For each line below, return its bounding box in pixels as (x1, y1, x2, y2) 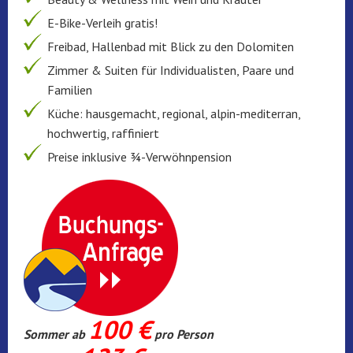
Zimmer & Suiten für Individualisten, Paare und (47, 61, 294, 78)
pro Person (151, 325, 214, 342)
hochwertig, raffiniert (47, 124, 159, 141)
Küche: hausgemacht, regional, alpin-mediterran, (47, 105, 300, 121)
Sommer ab (24, 325, 88, 342)
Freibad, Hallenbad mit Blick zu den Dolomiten (47, 38, 294, 54)
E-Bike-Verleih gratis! (47, 14, 158, 31)
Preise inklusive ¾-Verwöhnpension (47, 148, 232, 165)
